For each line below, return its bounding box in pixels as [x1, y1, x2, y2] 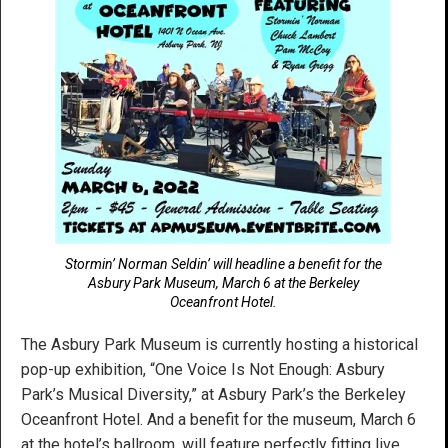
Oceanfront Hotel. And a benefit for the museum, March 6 [21, 409, 416, 429]
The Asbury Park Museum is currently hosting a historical [21, 334, 418, 354]
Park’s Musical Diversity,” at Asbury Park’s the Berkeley [21, 384, 406, 404]
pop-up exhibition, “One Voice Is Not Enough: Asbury [21, 359, 385, 379]
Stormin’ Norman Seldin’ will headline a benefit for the [64, 255, 382, 272]
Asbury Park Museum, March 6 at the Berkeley [87, 274, 359, 291]
